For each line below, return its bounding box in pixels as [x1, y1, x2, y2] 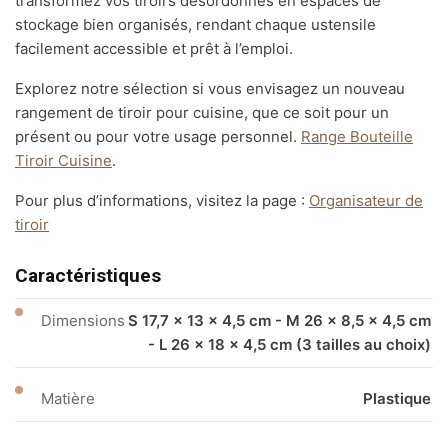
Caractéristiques [15, 264, 161, 288]
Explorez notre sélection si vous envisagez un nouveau [15, 79, 405, 99]
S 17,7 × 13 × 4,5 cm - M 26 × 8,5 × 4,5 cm [128, 311, 431, 331]
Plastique [363, 389, 431, 409]
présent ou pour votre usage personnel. [15, 127, 301, 147]
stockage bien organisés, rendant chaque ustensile [15, 15, 376, 35]
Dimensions [41, 311, 125, 331]
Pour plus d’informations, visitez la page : [15, 191, 309, 211]
